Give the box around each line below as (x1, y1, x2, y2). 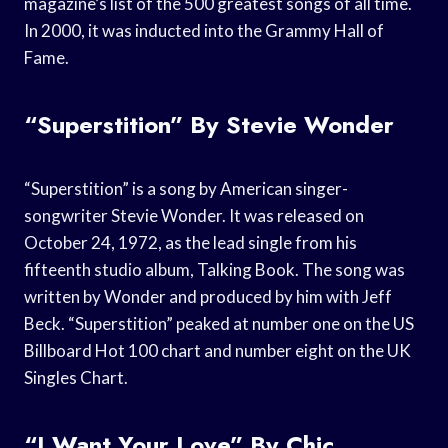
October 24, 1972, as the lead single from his (24, 231, 357, 253)
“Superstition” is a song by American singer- (24, 177, 348, 199)
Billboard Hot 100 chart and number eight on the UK (24, 339, 411, 361)
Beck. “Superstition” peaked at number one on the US (24, 312, 414, 334)
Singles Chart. (24, 366, 128, 388)
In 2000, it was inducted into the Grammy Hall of (24, 19, 384, 41)
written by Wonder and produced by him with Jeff (24, 285, 392, 307)
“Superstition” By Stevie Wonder (24, 106, 394, 142)
